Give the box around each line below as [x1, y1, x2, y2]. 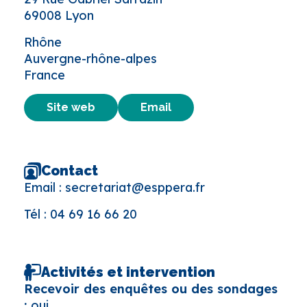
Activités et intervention [41, 264, 215, 281]
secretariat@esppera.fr [65, 179, 205, 195]
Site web [47, 100, 95, 114]
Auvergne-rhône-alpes [24, 50, 157, 66]
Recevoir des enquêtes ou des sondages [24, 280, 278, 297]
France [24, 66, 65, 83]
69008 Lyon [24, 7, 94, 23]
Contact [41, 162, 98, 180]
